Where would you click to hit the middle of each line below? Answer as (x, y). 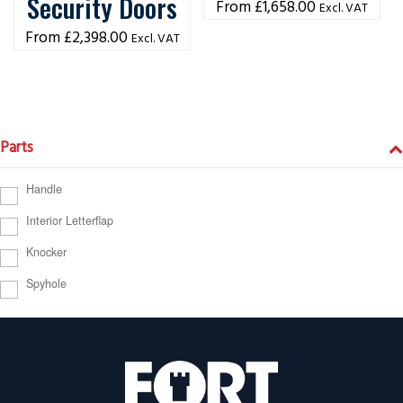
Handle (44, 189)
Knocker (46, 252)
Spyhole (46, 283)
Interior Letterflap (69, 221)
